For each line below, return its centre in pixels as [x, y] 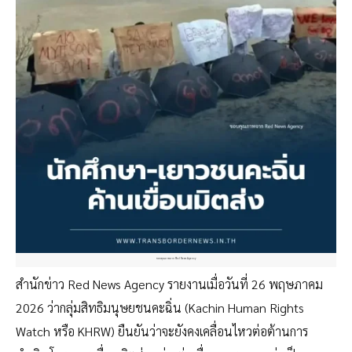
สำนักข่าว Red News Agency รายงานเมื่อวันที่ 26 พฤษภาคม [169, 284]
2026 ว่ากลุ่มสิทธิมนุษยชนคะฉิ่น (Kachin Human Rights [160, 308]
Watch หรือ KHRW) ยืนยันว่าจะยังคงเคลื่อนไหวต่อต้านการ [162, 332]
